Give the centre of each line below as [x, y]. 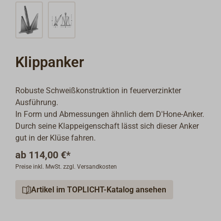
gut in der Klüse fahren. [56, 138]
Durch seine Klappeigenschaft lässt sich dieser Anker [107, 126]
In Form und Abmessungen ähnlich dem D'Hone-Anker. [110, 114]
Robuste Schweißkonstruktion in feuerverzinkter [98, 91]
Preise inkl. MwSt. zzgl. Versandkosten [66, 167]
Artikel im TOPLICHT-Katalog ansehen [99, 189]
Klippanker [50, 62]
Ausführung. [37, 103]
